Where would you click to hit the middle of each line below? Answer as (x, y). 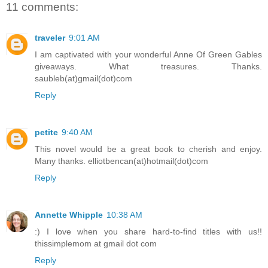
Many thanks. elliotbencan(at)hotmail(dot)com (121, 161)
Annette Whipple (69, 215)
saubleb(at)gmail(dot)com (83, 79)
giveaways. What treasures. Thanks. (148, 67)
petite (46, 133)
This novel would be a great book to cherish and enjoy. (148, 149)
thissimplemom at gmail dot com (96, 244)
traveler (50, 38)
